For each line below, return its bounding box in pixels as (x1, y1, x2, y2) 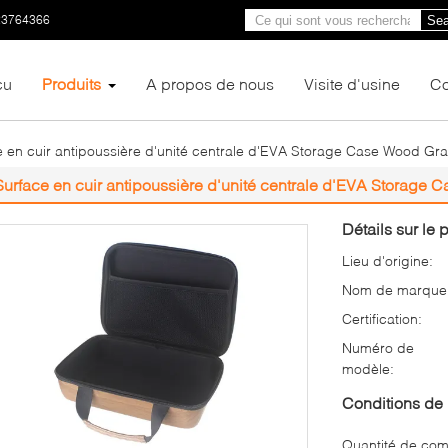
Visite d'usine (304, 74, 400, 93)
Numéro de (342, 339, 414, 356)
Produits (42, 74, 101, 93)
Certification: (342, 310, 422, 327)
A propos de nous (146, 74, 274, 93)
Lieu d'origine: (342, 252, 433, 269)
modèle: (342, 360, 394, 377)
